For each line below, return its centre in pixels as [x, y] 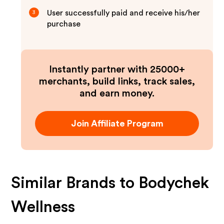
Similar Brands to [75, 183]
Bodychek [174, 183]
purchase [64, 24]
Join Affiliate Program [117, 123]
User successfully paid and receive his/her [124, 13]
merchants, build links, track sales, [117, 81]
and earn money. [117, 93]
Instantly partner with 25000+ [117, 69]
